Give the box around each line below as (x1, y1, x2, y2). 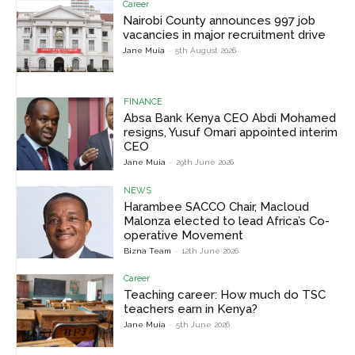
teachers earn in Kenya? (124, 302, 258, 317)
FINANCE (124, 97, 163, 108)
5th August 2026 (175, 45, 237, 55)
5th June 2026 (176, 320, 231, 330)
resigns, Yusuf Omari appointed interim (124, 125, 338, 140)
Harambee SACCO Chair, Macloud (124, 199, 310, 214)
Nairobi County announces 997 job (123, 13, 316, 28)
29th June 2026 (176, 158, 235, 167)
